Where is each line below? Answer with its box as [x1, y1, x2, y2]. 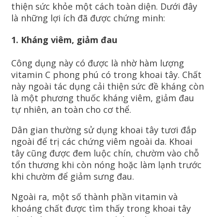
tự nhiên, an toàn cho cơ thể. [11, 104, 131, 116]
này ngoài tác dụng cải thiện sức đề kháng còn [11, 80, 204, 93]
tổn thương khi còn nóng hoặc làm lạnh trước [11, 159, 201, 171]
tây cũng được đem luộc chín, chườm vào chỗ [11, 147, 199, 159]
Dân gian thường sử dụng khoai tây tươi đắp [11, 124, 197, 136]
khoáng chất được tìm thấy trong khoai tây [11, 202, 191, 215]
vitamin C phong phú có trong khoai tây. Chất [11, 69, 201, 81]
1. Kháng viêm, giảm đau [11, 34, 117, 46]
